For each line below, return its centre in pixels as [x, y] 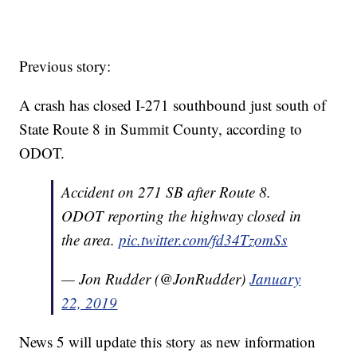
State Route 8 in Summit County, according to [161, 129]
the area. [90, 240]
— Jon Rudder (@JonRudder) [156, 279]
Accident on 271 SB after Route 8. [167, 192]
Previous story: [65, 66]
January [275, 279]
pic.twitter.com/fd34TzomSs [203, 240]
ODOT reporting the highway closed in [182, 216]
